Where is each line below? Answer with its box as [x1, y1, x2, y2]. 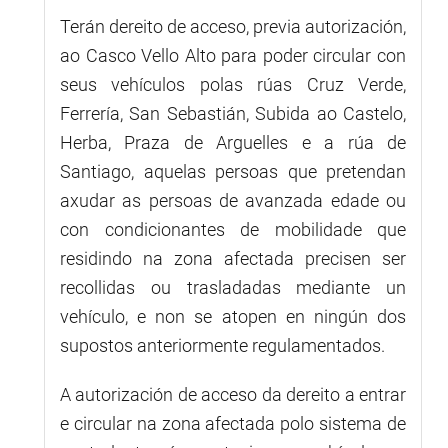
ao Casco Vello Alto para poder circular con [60, 44, 406, 66]
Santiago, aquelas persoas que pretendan [60, 160, 406, 182]
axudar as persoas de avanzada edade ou [60, 189, 406, 211]
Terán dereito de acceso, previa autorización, [60, 15, 406, 37]
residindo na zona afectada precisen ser [60, 247, 406, 269]
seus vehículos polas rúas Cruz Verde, [60, 73, 406, 95]
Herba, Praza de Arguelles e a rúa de [60, 131, 406, 153]
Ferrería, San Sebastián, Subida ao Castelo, [60, 102, 406, 124]
